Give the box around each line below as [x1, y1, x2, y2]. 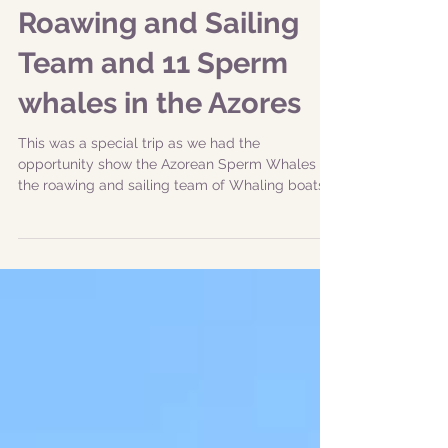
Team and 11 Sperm [18, 166, 288, 200]
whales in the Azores [18, 206, 301, 240]
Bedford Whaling [18, 86, 257, 120]
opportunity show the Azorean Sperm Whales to [18, 276, 333, 292]
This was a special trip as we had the [18, 255, 260, 271]
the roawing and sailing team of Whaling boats [18, 297, 325, 313]
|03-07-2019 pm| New [18, 46, 311, 80]
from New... [18, 318, 91, 334]
